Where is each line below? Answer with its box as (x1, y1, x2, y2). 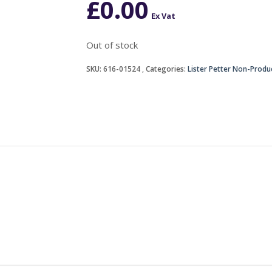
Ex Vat (151, 10, 175, 21)
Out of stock (86, 38, 138, 51)
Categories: (145, 63, 188, 74)
